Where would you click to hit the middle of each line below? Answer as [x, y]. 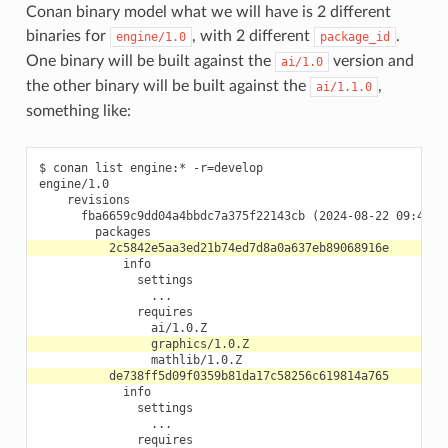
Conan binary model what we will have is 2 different [208, 11]
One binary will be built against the [150, 60]
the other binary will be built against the [167, 85]
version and [371, 60]
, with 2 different [252, 35]
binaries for [67, 35]
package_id [354, 36]
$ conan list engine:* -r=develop [150, 167]
